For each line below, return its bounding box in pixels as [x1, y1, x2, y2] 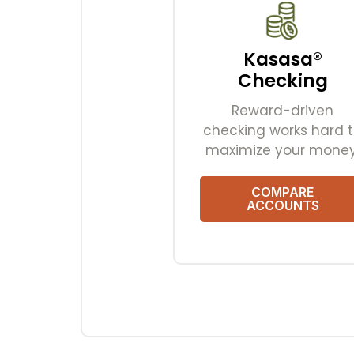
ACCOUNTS [246, 198, 319, 214]
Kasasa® [243, 47, 322, 73]
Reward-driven [232, 101, 334, 121]
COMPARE [251, 184, 314, 201]
